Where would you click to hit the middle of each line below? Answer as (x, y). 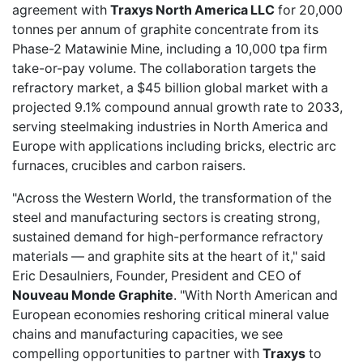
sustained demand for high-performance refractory (168, 237)
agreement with (61, 10)
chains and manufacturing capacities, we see (147, 334)
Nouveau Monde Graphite (93, 295)
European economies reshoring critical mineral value (171, 314)
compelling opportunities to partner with (137, 353)
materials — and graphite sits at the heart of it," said (169, 256)
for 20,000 (309, 10)
